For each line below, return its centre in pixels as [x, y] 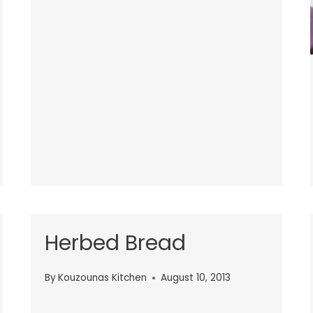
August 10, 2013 [196, 278]
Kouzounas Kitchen [103, 278]
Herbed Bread [115, 243]
